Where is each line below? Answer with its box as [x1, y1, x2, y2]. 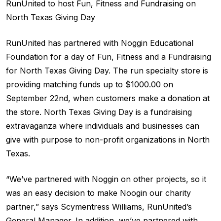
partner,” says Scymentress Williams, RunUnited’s [6, 201, 192, 212]
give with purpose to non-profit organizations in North [6, 134, 210, 145]
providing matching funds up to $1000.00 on [6, 79, 173, 89]
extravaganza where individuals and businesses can [6, 120, 199, 131]
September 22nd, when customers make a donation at [6, 93, 210, 103]
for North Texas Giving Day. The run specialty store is [6, 65, 208, 75]
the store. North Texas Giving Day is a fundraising [6, 107, 192, 117]
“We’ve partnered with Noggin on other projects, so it [6, 174, 206, 184]
